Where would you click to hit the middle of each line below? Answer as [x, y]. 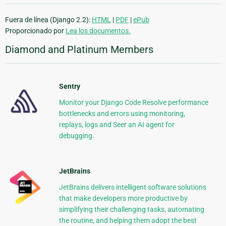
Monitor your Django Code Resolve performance [133, 102]
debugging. [76, 135]
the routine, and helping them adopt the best [128, 220]
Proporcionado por [35, 31]
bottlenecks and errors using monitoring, [122, 113]
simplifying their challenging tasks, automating [131, 209]
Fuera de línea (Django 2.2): [48, 19]
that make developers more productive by [123, 198]
